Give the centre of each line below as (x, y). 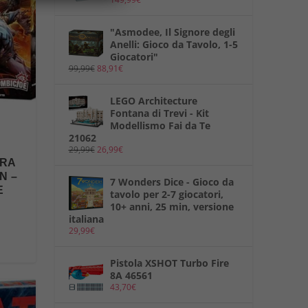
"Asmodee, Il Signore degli (172, 32)
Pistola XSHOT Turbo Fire (169, 263)
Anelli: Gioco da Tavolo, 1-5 (174, 45)
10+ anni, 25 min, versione (172, 207)
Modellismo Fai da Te (160, 126)
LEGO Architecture (153, 101)
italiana (86, 219)
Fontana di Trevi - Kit (159, 113)
